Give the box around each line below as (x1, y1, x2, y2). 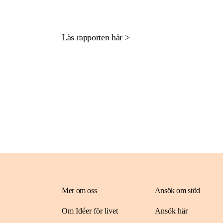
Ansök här (154, 207, 188, 215)
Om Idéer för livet (62, 207, 118, 215)
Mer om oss (62, 186, 97, 195)
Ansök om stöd (154, 186, 200, 195)
